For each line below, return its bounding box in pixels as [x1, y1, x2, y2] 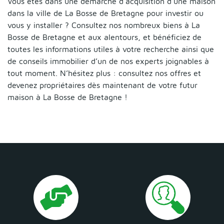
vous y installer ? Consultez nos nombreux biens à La [7, 20, 200, 30]
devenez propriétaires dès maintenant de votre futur [7, 80, 197, 90]
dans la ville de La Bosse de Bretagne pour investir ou [7, 8, 203, 18]
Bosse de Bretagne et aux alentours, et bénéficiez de [7, 32, 201, 42]
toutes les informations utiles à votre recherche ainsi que [7, 44, 214, 54]
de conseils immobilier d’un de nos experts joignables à [7, 56, 209, 66]
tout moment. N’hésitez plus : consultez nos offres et [7, 68, 201, 78]
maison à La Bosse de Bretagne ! [7, 92, 127, 102]
